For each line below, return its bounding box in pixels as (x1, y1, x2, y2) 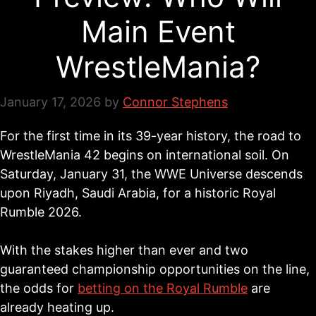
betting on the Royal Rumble (78, 281, 248, 296)
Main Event (80, 13, 236, 49)
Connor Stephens (123, 95, 228, 109)
